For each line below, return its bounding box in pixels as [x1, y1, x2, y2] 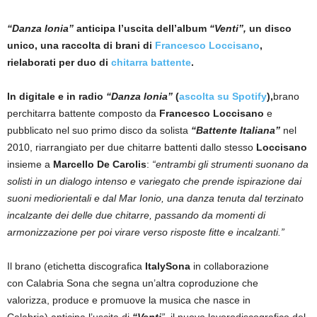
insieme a [7, 158, 53, 170]
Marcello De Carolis [53, 158, 146, 170]
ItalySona [145, 260, 190, 272]
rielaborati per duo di [7, 56, 111, 68]
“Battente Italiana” [191, 124, 283, 136]
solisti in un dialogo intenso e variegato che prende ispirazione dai [7, 175, 301, 187]
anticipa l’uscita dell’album [74, 22, 209, 34]
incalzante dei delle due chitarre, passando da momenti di [7, 209, 265, 221]
